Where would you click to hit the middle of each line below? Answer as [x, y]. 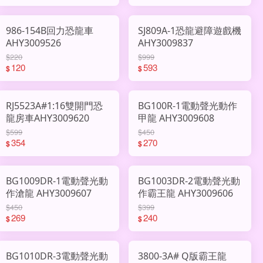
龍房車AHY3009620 [48, 118]
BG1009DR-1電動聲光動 [57, 181]
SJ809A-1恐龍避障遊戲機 [190, 30]
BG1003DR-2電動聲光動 [189, 181]
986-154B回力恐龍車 [50, 30]
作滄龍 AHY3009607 [49, 193]
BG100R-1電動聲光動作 [188, 105]
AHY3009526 [34, 43]
